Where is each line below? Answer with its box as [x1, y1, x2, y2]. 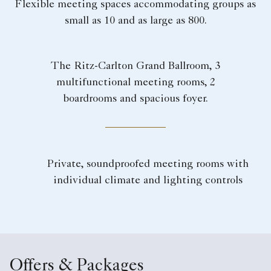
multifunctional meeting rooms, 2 [56, 77, 215, 89]
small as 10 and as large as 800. [64, 16, 207, 27]
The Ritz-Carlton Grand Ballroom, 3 [51, 61, 220, 73]
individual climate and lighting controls [53, 175, 243, 187]
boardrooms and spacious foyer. [63, 94, 208, 105]
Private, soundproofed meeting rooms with [47, 159, 249, 171]
